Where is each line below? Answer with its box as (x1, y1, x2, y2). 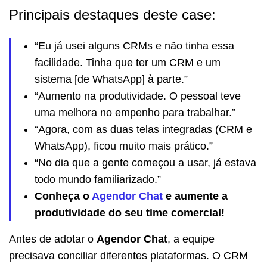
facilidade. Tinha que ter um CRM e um (35, 56, 221, 69)
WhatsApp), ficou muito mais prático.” (35, 139, 213, 152)
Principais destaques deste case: (9, 6, 216, 23)
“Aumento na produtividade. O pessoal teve (35, 89, 241, 102)
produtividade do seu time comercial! (35, 206, 225, 219)
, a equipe (167, 232, 215, 245)
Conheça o (35, 190, 92, 202)
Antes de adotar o (9, 232, 97, 245)
